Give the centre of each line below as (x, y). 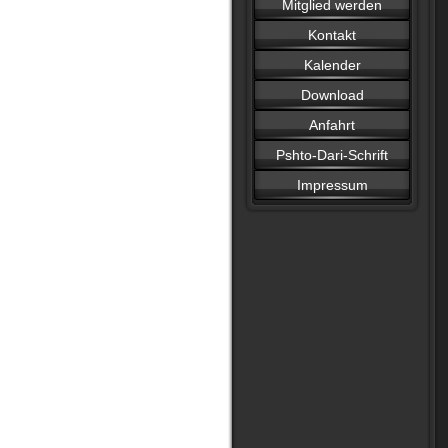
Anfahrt (332, 125)
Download (332, 95)
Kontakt (332, 35)
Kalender (332, 65)
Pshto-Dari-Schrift (332, 155)
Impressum (332, 185)
